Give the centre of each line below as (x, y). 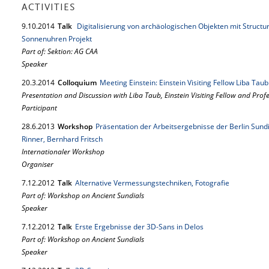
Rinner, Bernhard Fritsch (62, 139)
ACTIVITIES (49, 8)
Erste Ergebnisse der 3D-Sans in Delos (139, 227)
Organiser (38, 164)
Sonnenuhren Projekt (57, 39)
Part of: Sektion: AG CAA (60, 51)
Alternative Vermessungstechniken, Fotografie (152, 183)
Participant (39, 108)
